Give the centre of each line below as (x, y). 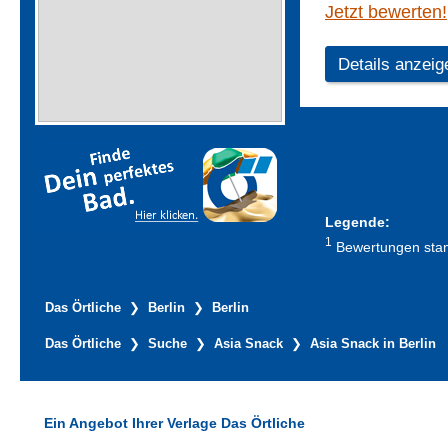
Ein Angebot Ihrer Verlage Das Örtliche (174, 422)
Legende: (357, 222)
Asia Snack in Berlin (373, 344)
